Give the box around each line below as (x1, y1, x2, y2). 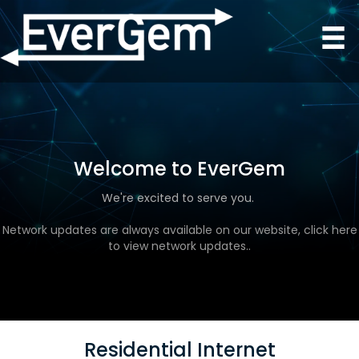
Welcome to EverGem (74, 155, 285, 182)
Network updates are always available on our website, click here (2, 221, 357, 238)
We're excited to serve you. (102, 189, 257, 206)
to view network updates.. (108, 237, 251, 254)
